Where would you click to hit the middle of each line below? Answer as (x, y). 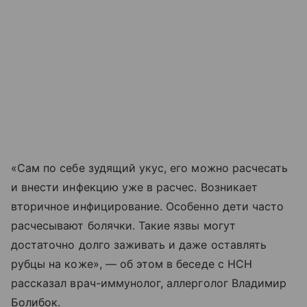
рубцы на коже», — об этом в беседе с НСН (132, 263)
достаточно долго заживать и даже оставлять (139, 244)
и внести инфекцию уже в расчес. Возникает (134, 187)
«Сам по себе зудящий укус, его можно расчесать (150, 168)
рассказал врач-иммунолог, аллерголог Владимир (149, 283)
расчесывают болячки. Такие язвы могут (123, 225)
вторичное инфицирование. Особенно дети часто (148, 206)
